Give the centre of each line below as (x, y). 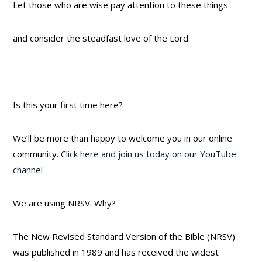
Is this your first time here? (68, 105)
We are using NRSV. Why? (65, 203)
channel (28, 170)
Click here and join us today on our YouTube (149, 154)
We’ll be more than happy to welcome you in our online (123, 138)
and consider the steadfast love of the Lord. (102, 38)
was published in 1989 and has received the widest (116, 252)
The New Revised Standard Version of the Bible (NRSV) (124, 237)
